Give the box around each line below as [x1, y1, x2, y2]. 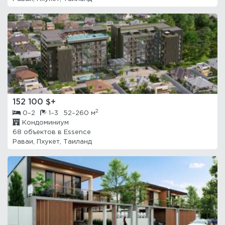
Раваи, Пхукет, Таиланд [13, 139, 92, 145]
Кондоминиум [20, 120, 69, 126]
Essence [64, 130, 91, 135]
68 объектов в [13, 130, 64, 135]
